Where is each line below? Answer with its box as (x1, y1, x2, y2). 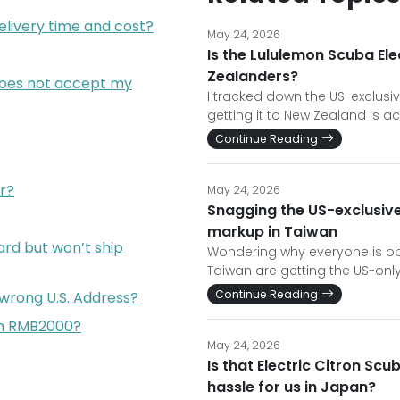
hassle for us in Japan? (207, 377, 376, 397)
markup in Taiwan (207, 221, 337, 242)
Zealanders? (207, 66, 298, 87)
